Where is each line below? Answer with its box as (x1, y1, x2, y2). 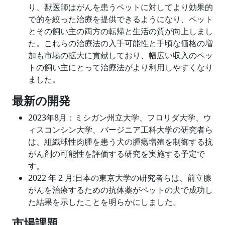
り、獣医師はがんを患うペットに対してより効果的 (28, 2, 213, 13)
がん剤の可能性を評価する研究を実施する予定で (28, 148, 205, 159)
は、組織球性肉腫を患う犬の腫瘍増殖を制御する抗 (28, 136, 213, 147)
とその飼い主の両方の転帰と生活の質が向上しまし (28, 26, 213, 37)
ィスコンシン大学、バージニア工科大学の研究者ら (28, 124, 213, 135)
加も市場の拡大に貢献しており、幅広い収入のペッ (28, 50, 213, 61)
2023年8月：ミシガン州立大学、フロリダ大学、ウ (28, 112, 211, 123)
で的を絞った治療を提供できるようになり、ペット (28, 14, 213, 25)
